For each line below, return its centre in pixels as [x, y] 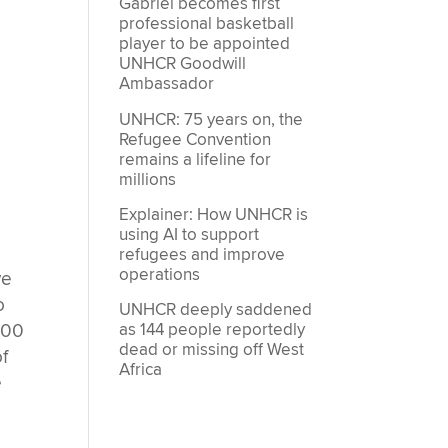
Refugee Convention [195, 139]
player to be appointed [205, 44]
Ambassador [167, 84]
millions [148, 179]
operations [160, 275]
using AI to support [189, 235]
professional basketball [207, 24]
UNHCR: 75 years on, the [211, 119]
